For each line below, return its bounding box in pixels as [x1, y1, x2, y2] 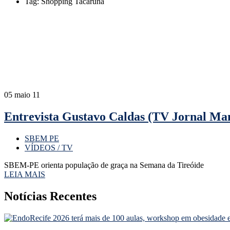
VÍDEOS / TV [25, 143, 73, 152]
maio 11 [14, 90, 40, 99]
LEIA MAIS [4, 169, 45, 179]
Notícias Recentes [4, 189, 97, 203]
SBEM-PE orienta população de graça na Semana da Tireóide [4, 160, 204, 169]
